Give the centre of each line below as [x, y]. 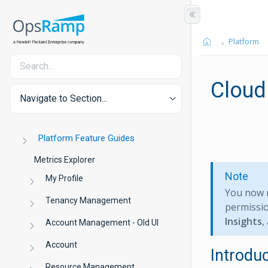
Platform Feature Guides [87, 138]
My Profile [65, 178]
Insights [243, 221]
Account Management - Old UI [102, 223]
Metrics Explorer [65, 160]
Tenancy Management [89, 200]
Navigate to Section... [63, 98]
